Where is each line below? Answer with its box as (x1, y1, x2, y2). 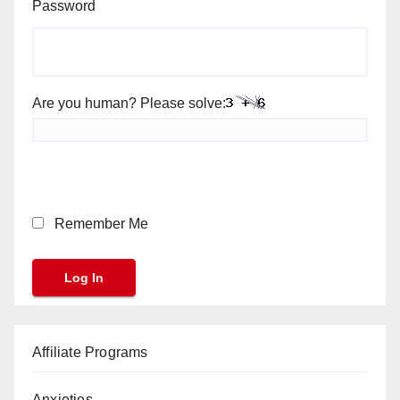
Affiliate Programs (32, 345, 148, 360)
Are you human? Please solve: (32, 95, 226, 111)
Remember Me (51, 216, 148, 231)
